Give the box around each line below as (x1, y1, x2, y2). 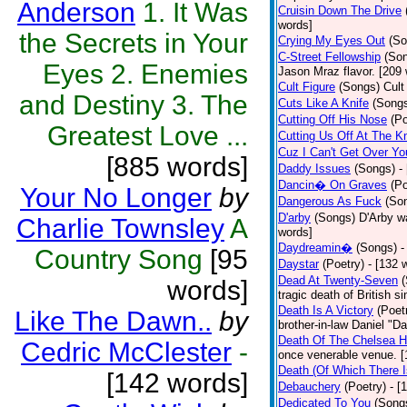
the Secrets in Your (19, 28, 248, 58)
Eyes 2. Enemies (43, 59, 248, 89)
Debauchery (278, 380, 341, 393)
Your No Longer (20, 183, 212, 213)
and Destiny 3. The (19, 90, 248, 120)
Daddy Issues (278, 162, 351, 175)
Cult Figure (278, 80, 335, 94)
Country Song (35, 244, 203, 274)
